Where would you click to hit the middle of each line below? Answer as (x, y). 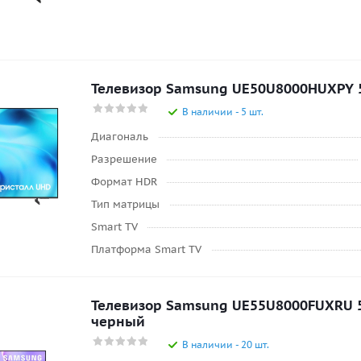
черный (118, 322)
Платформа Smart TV (146, 249)
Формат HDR (124, 182)
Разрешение (124, 159)
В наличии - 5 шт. (223, 112)
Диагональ (120, 137)
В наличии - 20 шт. (226, 344)
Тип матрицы (125, 204)
